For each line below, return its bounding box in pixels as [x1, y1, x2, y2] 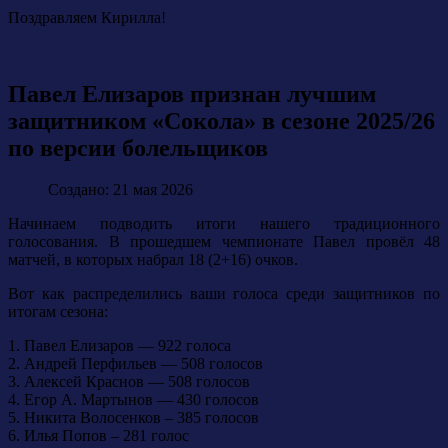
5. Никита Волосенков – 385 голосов [8, 409, 259, 427]
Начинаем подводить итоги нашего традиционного [8, 215, 440, 233]
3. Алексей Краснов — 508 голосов [8, 373, 250, 391]
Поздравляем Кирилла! [8, 8, 166, 26]
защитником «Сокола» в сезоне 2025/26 [8, 107, 435, 134]
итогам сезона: [8, 303, 108, 321]
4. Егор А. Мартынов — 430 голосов [8, 391, 259, 409]
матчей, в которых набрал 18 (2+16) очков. [8, 251, 298, 269]
